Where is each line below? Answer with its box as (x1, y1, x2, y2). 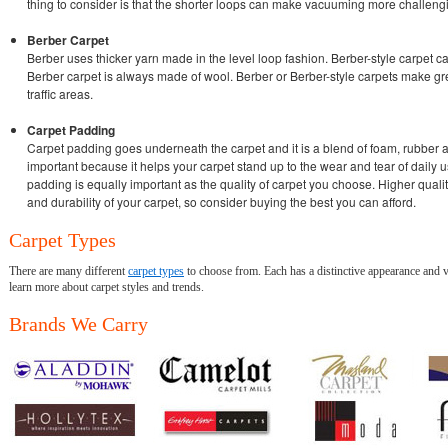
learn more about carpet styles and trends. (9, 279, 204, 294)
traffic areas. (27, 84, 93, 102)
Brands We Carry (9, 312, 148, 335)
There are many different (9, 263, 128, 278)
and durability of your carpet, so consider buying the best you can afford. (27, 192, 416, 210)
